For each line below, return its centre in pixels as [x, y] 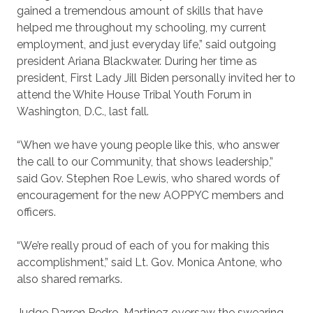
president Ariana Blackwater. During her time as [137, 61]
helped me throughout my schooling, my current [141, 28]
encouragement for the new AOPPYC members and [150, 195]
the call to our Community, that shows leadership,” [145, 162]
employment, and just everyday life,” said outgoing [146, 44]
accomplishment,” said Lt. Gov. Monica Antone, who [150, 262]
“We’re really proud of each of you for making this [143, 246]
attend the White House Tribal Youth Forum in [134, 95]
